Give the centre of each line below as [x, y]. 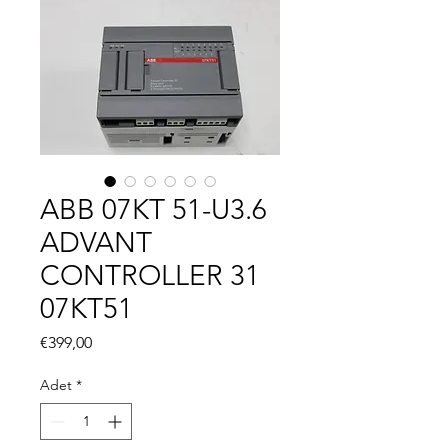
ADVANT [96, 242]
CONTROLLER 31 [150, 275]
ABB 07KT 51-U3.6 [153, 209]
